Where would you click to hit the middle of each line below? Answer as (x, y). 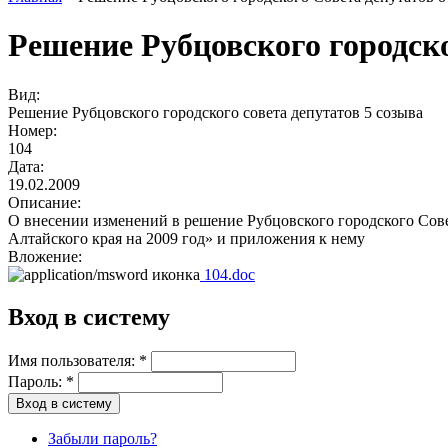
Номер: (34, 130)
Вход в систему (89, 316)
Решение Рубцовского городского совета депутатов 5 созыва (215, 112)
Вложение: (47, 256)
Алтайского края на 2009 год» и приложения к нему (186, 238)
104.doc (227, 274)
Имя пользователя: (73, 360)
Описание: (46, 202)
